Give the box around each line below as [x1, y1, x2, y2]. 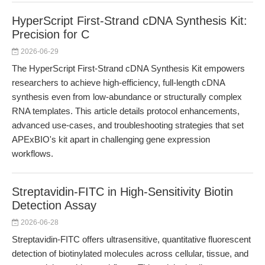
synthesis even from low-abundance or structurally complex [12, 92, 242, 102]
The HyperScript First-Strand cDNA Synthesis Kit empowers [12, 63, 245, 73]
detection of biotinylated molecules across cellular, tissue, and [12, 248, 248, 258]
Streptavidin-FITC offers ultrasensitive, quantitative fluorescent [12, 234, 251, 244]
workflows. [12, 148, 53, 159]
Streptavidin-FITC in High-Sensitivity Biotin [12, 185, 233, 198]
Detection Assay [12, 199, 96, 212]
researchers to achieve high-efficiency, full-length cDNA [12, 77, 225, 88]
